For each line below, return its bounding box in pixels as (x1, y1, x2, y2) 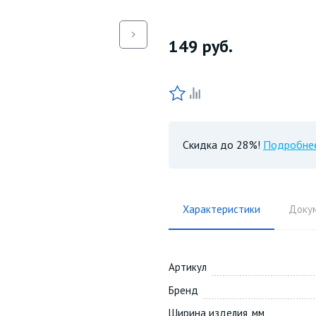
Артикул (169, 260, 207, 274)
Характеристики (183, 202, 260, 217)
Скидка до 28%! (183, 138, 260, 152)
